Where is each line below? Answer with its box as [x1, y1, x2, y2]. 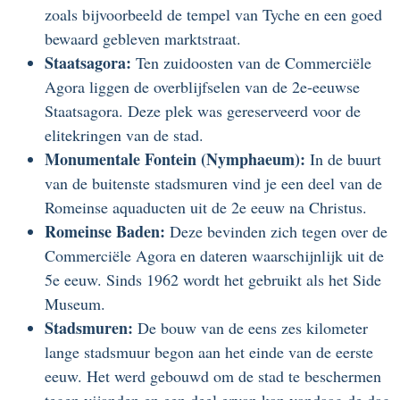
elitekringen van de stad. [45, 124, 204, 146]
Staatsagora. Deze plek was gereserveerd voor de [45, 100, 361, 122]
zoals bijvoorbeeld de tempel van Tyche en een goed [45, 4, 382, 26]
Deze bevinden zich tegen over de [165, 221, 387, 243]
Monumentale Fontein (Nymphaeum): [45, 147, 305, 171]
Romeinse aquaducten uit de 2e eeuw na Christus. [45, 196, 367, 219]
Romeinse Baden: [45, 220, 165, 244]
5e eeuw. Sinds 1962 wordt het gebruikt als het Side [45, 269, 381, 291]
